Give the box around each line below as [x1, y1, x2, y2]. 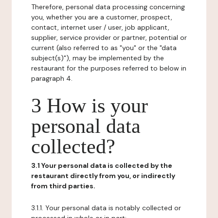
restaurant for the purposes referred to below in [31, 64, 186, 73]
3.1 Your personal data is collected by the [31, 161, 172, 170]
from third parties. [31, 182, 95, 190]
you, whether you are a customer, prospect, [31, 13, 172, 21]
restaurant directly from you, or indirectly [31, 171, 175, 180]
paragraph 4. [31, 74, 73, 83]
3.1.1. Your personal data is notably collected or [31, 203, 181, 212]
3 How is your [31, 94, 148, 117]
